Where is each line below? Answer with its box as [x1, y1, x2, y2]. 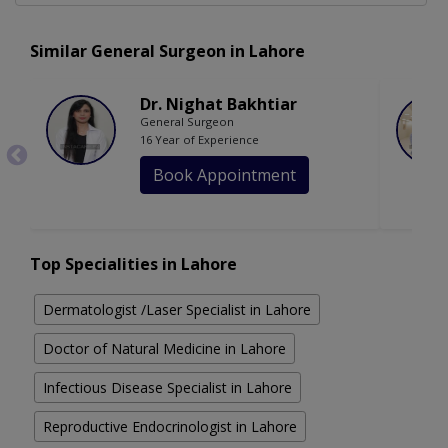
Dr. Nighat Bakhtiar [140, 93, 297, 116]
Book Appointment [153, 164, 296, 187]
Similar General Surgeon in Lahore [30, 40, 305, 63]
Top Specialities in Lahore [30, 253, 237, 276]
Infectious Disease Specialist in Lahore [43, 378, 292, 398]
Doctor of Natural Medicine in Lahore [43, 339, 286, 359]
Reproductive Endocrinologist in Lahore [43, 417, 297, 437]
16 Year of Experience [140, 132, 259, 148]
